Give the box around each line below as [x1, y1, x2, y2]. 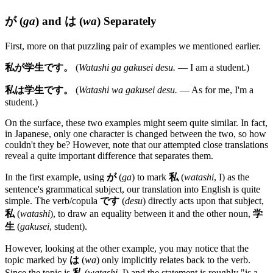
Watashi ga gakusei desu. [79, 62, 175, 73]
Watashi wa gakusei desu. [79, 84, 177, 95]
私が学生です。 [5, 62, 73, 73]
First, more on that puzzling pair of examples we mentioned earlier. [5, 40, 261, 51]
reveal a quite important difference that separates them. [5, 150, 213, 161]
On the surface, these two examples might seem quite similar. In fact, [5, 117, 268, 128]
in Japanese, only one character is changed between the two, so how [5, 128, 266, 139]
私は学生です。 [5, 84, 73, 95]
